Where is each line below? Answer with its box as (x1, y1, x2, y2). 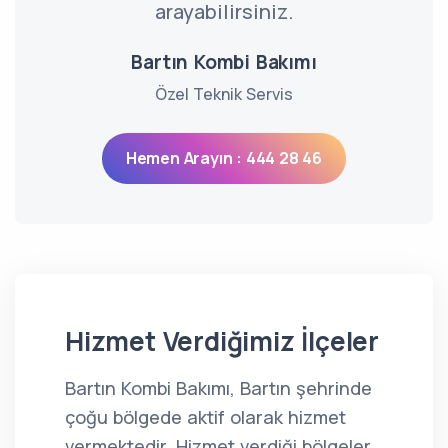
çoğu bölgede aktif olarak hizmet (65, 405, 346, 429)
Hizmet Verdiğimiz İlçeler (65, 323, 379, 359)
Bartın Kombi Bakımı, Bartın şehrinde (65, 376, 372, 400)
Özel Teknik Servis (154, 83, 293, 105)
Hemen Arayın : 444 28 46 (125, 147, 323, 169)
